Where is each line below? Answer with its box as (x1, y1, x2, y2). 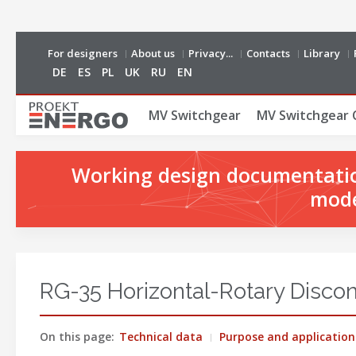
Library (304, 46, 340, 60)
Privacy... (188, 46, 233, 60)
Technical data (119, 329, 203, 344)
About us (131, 46, 175, 60)
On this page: (40, 329, 114, 344)
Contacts (246, 46, 290, 60)
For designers (48, 46, 118, 60)
